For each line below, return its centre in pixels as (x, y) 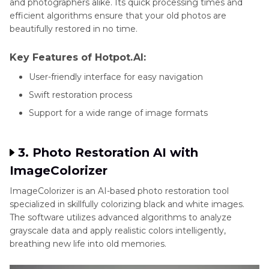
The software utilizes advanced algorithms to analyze (121, 218)
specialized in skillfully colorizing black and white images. (127, 204)
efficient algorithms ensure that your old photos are (118, 16)
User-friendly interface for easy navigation (116, 77)
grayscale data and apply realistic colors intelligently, (118, 231)
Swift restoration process (80, 95)
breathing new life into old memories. (88, 244)
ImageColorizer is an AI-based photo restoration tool (119, 191)
